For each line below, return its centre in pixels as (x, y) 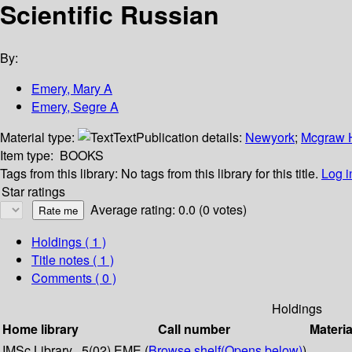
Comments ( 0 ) (74, 278)
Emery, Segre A (75, 107)
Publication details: (191, 137)
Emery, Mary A (72, 89)
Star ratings (33, 192)
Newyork (270, 137)
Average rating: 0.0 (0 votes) (169, 210)
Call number (194, 329)
